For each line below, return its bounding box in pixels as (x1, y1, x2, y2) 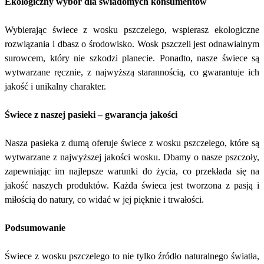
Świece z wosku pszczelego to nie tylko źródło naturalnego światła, (5, 251, 259, 262)
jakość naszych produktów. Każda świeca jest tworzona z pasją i (5, 180, 259, 191)
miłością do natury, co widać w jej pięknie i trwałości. (5, 194, 204, 205)
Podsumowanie (5, 223, 65, 233)
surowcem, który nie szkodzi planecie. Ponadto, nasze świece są (5, 53, 259, 64)
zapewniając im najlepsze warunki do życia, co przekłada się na (5, 166, 259, 177)
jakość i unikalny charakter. (5, 81, 106, 92)
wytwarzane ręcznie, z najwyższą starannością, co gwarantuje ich (5, 67, 259, 78)
